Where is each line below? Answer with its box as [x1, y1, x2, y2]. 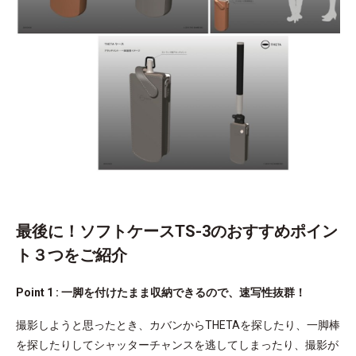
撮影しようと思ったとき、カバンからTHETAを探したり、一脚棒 [16, 318, 340, 331]
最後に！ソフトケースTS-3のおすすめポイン [16, 221, 338, 241]
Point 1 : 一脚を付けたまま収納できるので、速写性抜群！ [16, 285, 306, 299]
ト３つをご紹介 [16, 245, 127, 265]
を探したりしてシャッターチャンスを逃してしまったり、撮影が [16, 338, 339, 351]
